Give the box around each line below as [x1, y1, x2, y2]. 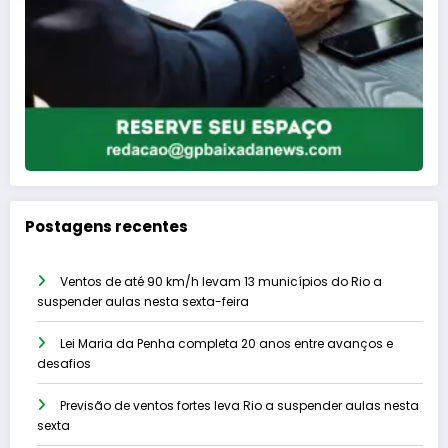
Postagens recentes [25, 215, 188, 237]
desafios [37, 355, 91, 373]
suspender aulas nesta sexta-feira [37, 293, 249, 311]
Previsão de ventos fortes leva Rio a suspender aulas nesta [60, 397, 419, 415]
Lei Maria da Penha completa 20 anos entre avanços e [60, 335, 393, 353]
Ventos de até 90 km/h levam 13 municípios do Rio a [60, 273, 382, 291]
